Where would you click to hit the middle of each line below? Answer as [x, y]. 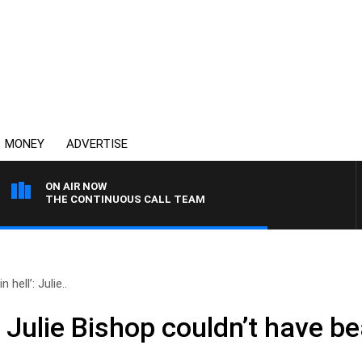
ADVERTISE [97, 144]
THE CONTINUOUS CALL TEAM [125, 199]
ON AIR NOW [76, 186]
